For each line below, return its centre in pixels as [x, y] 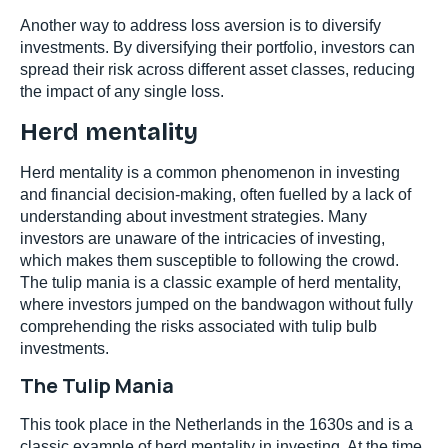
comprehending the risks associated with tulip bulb [198, 326]
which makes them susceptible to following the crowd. [209, 260]
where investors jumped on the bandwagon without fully [216, 304]
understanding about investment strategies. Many [193, 216]
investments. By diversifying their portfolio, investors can [217, 48]
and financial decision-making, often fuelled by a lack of [215, 194]
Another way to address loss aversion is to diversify [200, 26]
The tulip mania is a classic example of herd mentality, [210, 282]
